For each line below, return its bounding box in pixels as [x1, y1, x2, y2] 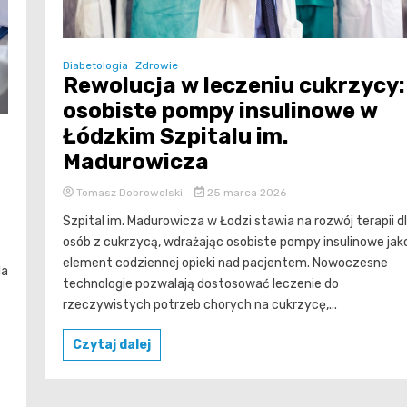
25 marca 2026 [203, 185, 286, 199]
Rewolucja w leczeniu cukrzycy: [63, 72, 405, 98]
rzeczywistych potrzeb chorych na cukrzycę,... [63, 296, 337, 313]
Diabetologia [63, 58, 128, 72]
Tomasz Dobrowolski [74, 185, 185, 199]
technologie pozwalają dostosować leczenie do [63, 275, 339, 292]
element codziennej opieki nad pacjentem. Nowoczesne [63, 254, 388, 271]
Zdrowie [135, 58, 178, 72]
